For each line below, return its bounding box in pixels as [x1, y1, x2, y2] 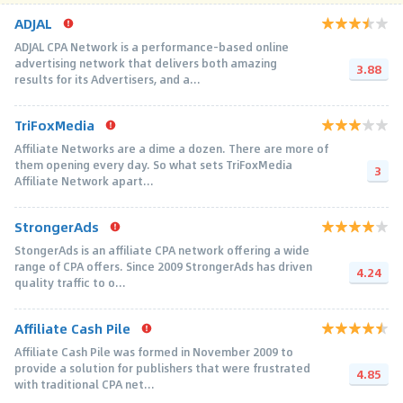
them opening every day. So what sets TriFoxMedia [14, 156, 292, 173]
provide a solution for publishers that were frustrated [14, 359, 310, 376]
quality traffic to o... [14, 273, 126, 291]
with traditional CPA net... [14, 375, 155, 392]
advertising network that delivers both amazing [14, 54, 277, 71]
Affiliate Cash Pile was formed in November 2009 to [14, 343, 293, 360]
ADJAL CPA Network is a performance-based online [14, 38, 289, 55]
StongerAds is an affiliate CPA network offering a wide [14, 241, 309, 258]
